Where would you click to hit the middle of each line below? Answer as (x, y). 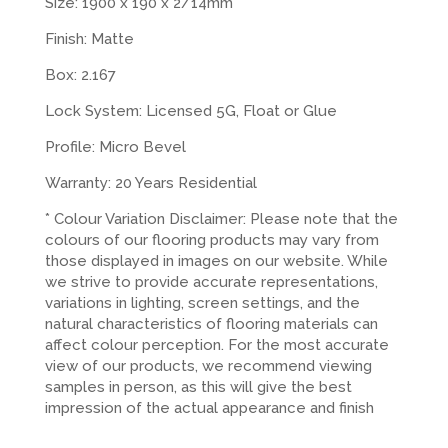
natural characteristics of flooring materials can (211, 324)
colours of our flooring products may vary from (211, 240)
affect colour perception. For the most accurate (216, 345)
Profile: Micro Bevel (115, 147)
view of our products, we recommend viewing (208, 366)
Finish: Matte (89, 39)
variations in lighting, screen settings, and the (202, 303)
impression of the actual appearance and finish (209, 408)
